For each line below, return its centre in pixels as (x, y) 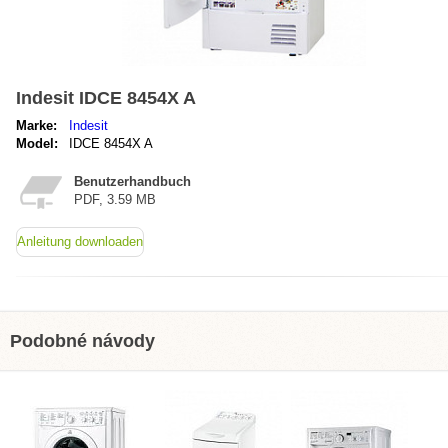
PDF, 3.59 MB (115, 199)
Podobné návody (82, 341)
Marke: (36, 125)
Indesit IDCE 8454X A (106, 98)
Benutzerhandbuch (132, 181)
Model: (37, 143)
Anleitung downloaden (80, 241)
